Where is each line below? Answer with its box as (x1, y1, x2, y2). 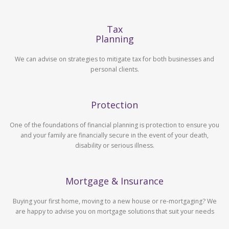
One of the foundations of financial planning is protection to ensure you (10, 120, 219, 129)
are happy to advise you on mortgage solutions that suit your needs (15, 207, 214, 216)
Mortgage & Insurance (65, 174, 164, 187)
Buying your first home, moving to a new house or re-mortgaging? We (12, 196, 217, 205)
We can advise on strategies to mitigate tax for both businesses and (15, 54, 214, 63)
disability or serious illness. (75, 141, 154, 150)
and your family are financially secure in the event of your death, (20, 130, 209, 140)
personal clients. (90, 64, 139, 74)
